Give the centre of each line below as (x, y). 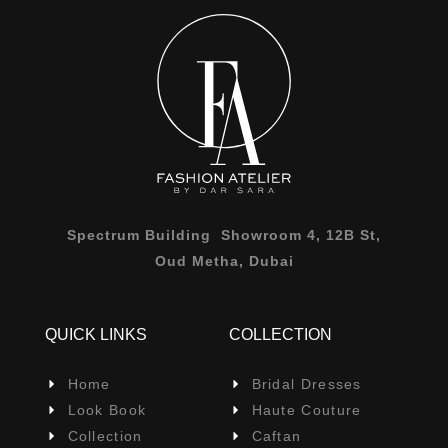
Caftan (276, 435)
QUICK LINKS (96, 334)
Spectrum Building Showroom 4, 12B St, (224, 234)
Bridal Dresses (306, 383)
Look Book (107, 409)
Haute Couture (306, 409)
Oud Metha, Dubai (224, 260)
